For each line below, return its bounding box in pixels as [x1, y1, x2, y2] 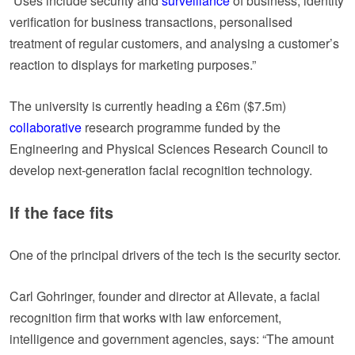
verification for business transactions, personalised [10, 12, 292, 31]
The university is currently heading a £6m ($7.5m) [10, 96, 286, 115]
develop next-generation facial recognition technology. [10, 160, 312, 179]
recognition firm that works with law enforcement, [10, 307, 281, 326]
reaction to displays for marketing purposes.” [10, 55, 256, 74]
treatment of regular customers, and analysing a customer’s [10, 33, 339, 52]
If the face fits [10, 200, 113, 223]
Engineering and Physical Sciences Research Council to [10, 139, 328, 158]
